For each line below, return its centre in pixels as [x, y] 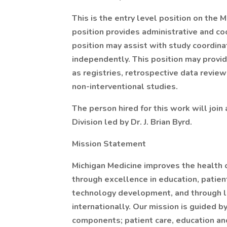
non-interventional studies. [125, 87]
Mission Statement [109, 144]
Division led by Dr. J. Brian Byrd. [132, 122]
